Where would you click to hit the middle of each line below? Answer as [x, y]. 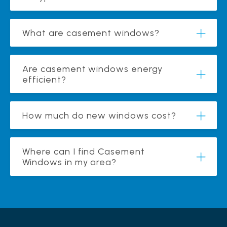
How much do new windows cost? [99, 116]
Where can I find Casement [84, 152]
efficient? [44, 80]
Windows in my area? [70, 162]
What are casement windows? [91, 33]
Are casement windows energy [92, 69]
